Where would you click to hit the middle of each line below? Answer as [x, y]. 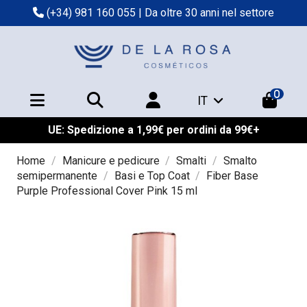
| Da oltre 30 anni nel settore [205, 13]
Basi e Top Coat [152, 176]
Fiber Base [233, 176]
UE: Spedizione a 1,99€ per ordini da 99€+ [153, 130]
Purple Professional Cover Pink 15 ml [107, 191]
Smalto [240, 161]
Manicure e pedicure [111, 161]
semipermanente [57, 176]
